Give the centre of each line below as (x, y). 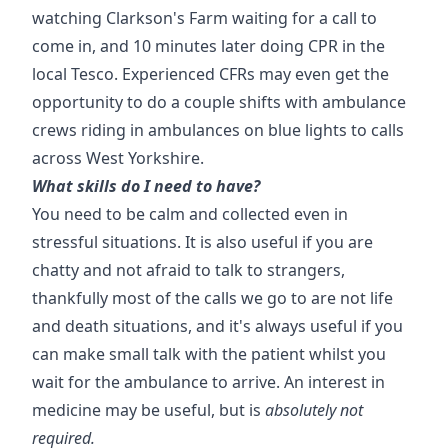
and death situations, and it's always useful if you (217, 326)
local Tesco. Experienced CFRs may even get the (210, 74)
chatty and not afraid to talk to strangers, (188, 270)
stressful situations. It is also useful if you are (202, 242)
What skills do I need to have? (146, 186)
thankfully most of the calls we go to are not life (212, 298)
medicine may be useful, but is (148, 410)
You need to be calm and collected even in (190, 214)
